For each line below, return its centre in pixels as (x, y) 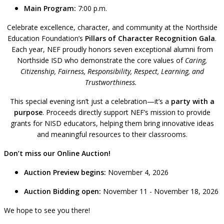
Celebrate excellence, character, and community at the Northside (112, 27)
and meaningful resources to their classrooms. (112, 134)
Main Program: (50, 8)
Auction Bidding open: (62, 191)
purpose (28, 112)
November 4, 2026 (137, 172)
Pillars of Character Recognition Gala (150, 38)
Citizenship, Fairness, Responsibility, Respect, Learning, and (112, 71)
